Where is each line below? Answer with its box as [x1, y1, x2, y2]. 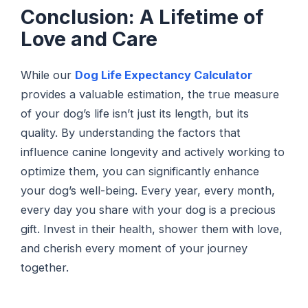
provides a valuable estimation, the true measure [21, 87, 280, 101]
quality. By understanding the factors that [21, 125, 241, 140]
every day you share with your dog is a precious [21, 202, 276, 217]
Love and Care [21, 27, 158, 52]
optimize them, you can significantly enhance [21, 164, 260, 178]
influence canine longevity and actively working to [21, 144, 285, 159]
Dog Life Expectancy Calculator [75, 67, 253, 82]
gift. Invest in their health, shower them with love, [21, 221, 283, 236]
